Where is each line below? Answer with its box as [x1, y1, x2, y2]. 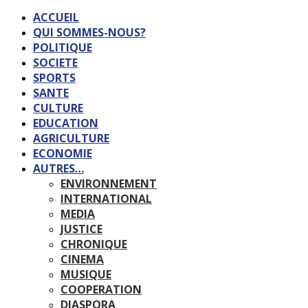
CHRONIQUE [60, 236, 127, 252]
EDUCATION [33, 115, 98, 131]
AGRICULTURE [33, 131, 109, 146]
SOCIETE [33, 55, 78, 70]
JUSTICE [60, 221, 102, 236]
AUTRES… [33, 161, 84, 176]
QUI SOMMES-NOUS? [33, 25, 146, 40]
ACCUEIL [33, 10, 79, 25]
